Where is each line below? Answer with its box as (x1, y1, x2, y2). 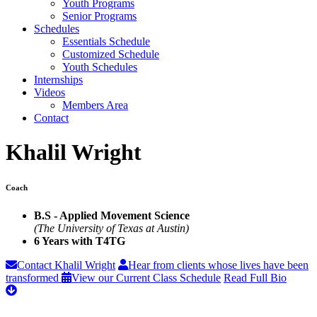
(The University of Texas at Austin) (34, 222, 189, 235)
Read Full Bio (224, 272, 287, 284)
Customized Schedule (62, 48, 159, 60)
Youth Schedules (62, 61, 137, 73)
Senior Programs (62, 10, 137, 22)
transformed (6, 272, 62, 284)
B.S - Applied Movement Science (34, 209, 190, 222)
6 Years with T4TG (34, 235, 125, 248)
